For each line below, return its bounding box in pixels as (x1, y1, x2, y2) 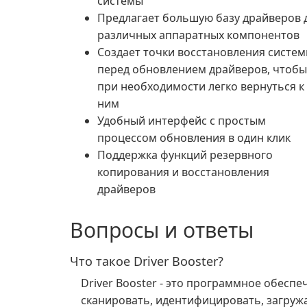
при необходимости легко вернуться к (97, 79, 304, 94)
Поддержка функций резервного (97, 147, 273, 162)
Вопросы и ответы (70, 216, 254, 244)
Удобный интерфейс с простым (97, 113, 266, 128)
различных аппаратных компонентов (97, 27, 299, 42)
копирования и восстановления (97, 164, 269, 180)
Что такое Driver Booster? (70, 253, 223, 269)
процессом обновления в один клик (97, 130, 291, 145)
